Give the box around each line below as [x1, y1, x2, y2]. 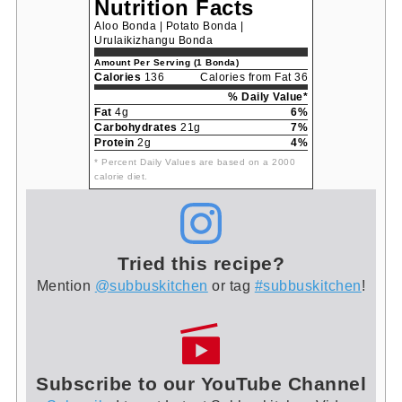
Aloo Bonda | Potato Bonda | [94, 19, 244, 32]
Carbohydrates [94, 120, 178, 134]
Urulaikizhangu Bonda [94, 33, 213, 47]
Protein [94, 135, 135, 149]
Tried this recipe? [118, 252, 284, 274]
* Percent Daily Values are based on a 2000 [94, 156, 295, 167]
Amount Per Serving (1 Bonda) [94, 57, 239, 67]
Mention [36, 276, 95, 293]
